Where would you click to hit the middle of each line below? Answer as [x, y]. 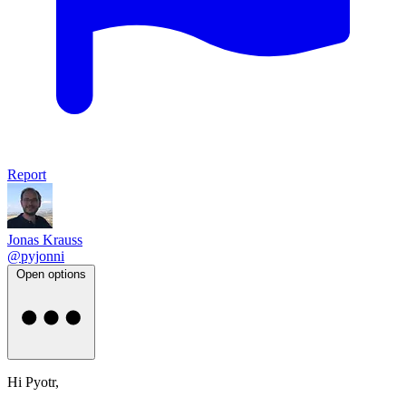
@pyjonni [36, 256]
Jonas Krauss [45, 239]
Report [27, 174]
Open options [51, 274]
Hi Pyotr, [33, 382]
